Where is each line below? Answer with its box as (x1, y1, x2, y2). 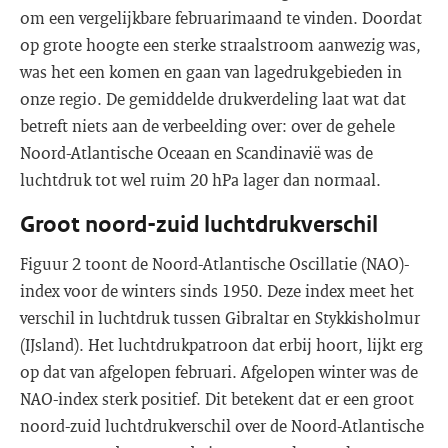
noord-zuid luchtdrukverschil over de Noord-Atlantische (20, 415, 424, 436)
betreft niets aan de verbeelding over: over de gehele (20, 115, 395, 136)
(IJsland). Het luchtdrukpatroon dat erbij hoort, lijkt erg (20, 334, 423, 355)
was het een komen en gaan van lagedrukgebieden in (20, 61, 402, 82)
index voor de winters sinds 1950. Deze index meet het (20, 280, 414, 301)
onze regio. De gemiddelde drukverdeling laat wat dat (20, 88, 406, 109)
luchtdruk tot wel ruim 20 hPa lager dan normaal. (20, 169, 381, 190)
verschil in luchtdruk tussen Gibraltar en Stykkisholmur (20, 307, 420, 328)
